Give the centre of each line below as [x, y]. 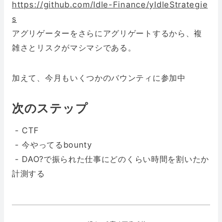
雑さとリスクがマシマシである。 [74, 47]
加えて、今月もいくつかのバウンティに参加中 [99, 78]
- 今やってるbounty [52, 144]
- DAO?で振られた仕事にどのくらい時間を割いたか [111, 159]
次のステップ [50, 108]
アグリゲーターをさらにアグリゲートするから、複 [107, 33]
